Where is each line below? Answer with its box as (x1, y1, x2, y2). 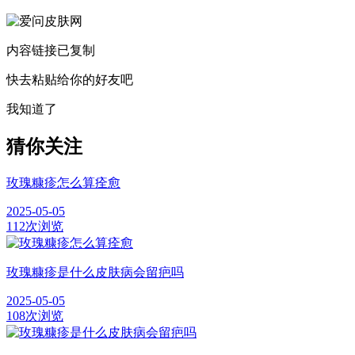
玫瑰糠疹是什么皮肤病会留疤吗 (6, 265, 184, 280)
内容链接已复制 (6, 44, 95, 58)
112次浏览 (6, 219, 63, 234)
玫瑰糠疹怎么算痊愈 (6, 176, 120, 190)
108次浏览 (6, 309, 63, 323)
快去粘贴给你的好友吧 (6, 73, 133, 87)
